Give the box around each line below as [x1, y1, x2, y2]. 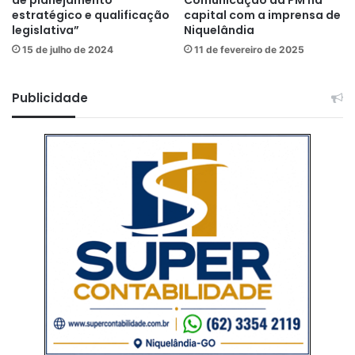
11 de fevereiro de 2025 [194, 43, 304, 55]
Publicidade [12, 89, 88, 106]
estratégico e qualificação [12, 6, 170, 23]
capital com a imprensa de [184, 6, 341, 23]
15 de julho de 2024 [22, 43, 113, 55]
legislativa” [12, 21, 79, 38]
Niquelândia [184, 21, 254, 38]
